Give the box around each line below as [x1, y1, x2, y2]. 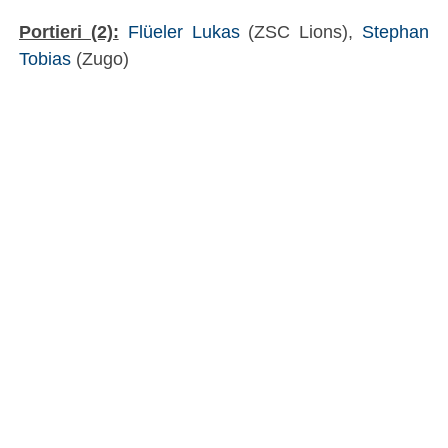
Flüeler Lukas [127, 21, 240, 42]
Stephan [362, 21, 430, 42]
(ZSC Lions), [239, 21, 363, 42]
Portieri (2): [18, 21, 119, 42]
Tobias [18, 48, 71, 69]
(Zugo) [70, 48, 129, 69]
